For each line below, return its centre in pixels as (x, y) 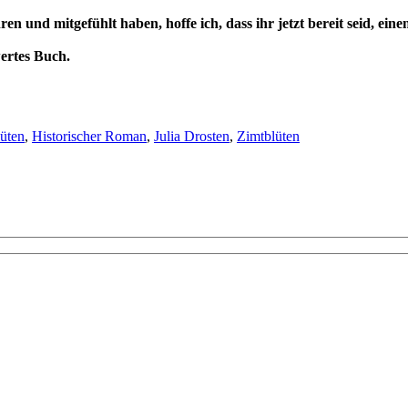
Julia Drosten (192, 136)
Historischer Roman (89, 136)
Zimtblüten (268, 136)
